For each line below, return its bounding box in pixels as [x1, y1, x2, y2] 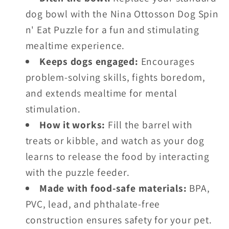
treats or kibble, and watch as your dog [25, 134, 204, 148]
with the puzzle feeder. [25, 166, 130, 179]
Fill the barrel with [107, 118, 193, 132]
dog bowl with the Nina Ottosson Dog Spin [25, 7, 219, 21]
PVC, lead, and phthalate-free [25, 197, 161, 211]
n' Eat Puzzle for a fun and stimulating [25, 23, 199, 37]
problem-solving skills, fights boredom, [25, 71, 205, 84]
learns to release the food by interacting [25, 150, 210, 164]
